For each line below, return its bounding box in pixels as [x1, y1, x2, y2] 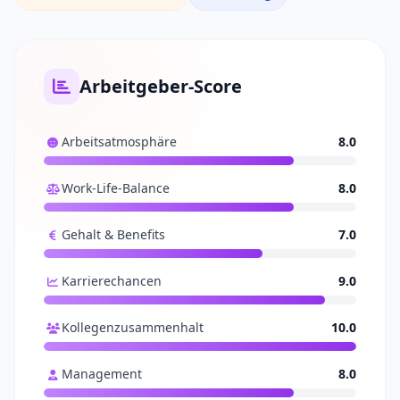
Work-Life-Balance [62, 179, 170, 196]
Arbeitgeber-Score [79, 74, 242, 98]
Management [62, 365, 142, 382]
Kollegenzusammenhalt [62, 319, 204, 336]
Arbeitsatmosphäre [62, 133, 177, 150]
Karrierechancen [62, 272, 162, 289]
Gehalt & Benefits [62, 226, 165, 243]
